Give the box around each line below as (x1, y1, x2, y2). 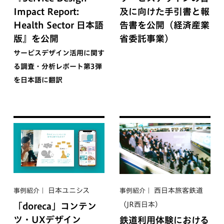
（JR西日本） (119, 201, 162, 208)
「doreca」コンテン (13, 201, 96, 211)
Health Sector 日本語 (13, 20, 103, 29)
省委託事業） (119, 33, 173, 43)
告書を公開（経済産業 (119, 20, 209, 29)
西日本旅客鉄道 (154, 187, 203, 194)
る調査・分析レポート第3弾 (13, 62, 102, 70)
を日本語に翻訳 (13, 76, 62, 83)
